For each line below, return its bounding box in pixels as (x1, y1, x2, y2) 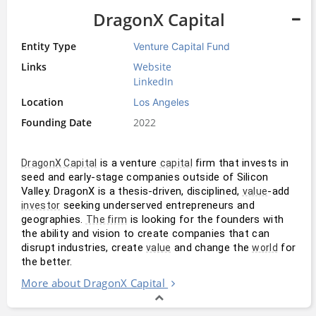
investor (21, 199, 61, 211)
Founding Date (21, 115, 92, 129)
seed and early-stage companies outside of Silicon (21, 170, 269, 183)
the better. (21, 255, 73, 268)
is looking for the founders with (127, 212, 284, 226)
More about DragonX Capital (21, 275, 165, 290)
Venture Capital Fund (133, 39, 231, 52)
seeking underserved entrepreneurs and (60, 198, 255, 212)
